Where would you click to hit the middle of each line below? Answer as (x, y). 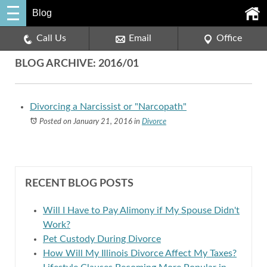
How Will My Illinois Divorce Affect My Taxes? (140, 253)
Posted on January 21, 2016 (86, 122)
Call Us (51, 38)
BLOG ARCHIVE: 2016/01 (77, 64)
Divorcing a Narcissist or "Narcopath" (108, 107)
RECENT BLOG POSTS (79, 184)
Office (229, 38)
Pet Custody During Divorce (102, 239)
